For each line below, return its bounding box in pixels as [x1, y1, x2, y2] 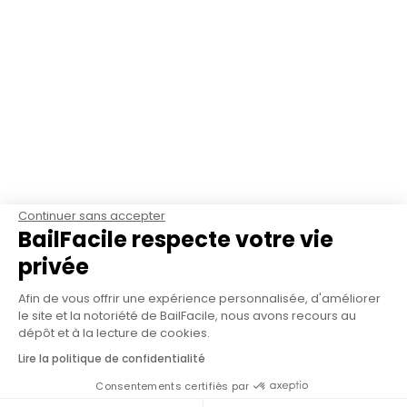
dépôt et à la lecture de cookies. [18, 324, 210, 342]
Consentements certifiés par [95, 378, 250, 393]
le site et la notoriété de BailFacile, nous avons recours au [18, 307, 356, 324]
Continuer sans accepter [18, 207, 165, 224]
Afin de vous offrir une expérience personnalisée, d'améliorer [18, 290, 381, 307]
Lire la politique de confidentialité [18, 351, 205, 366]
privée [18, 252, 89, 282]
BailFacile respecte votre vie [18, 224, 333, 254]
